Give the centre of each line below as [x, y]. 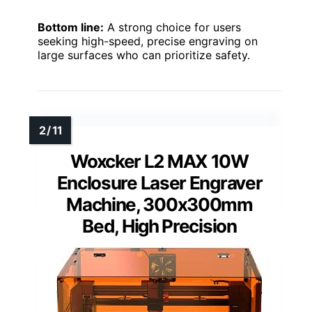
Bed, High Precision [159, 226]
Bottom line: [71, 27]
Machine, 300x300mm [159, 204]
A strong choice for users [172, 27]
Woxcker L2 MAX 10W [159, 161]
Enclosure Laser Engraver [159, 182]
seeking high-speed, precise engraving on [148, 41]
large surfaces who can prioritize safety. [144, 55]
